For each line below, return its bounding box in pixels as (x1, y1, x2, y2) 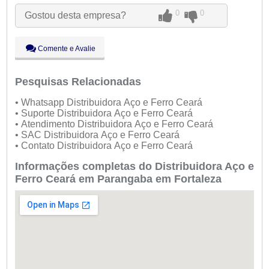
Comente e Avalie (35, 44, 95, 53)
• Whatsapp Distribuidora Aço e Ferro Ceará (14, 97, 205, 108)
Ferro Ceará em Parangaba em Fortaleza (14, 173, 222, 186)
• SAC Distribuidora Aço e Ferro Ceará (14, 130, 182, 141)
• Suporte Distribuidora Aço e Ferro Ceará (14, 108, 195, 119)
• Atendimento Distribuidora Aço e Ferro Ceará (14, 119, 216, 130)
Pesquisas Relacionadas (14, 76, 141, 88)
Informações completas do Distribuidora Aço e (14, 160, 254, 173)
